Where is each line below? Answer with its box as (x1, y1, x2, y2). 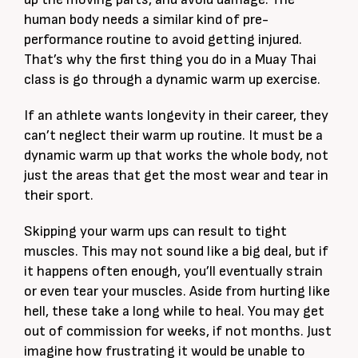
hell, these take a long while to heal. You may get (24, 303, 324, 320)
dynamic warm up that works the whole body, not (24, 147, 328, 164)
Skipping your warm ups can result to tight (24, 223, 287, 240)
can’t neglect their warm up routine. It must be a (24, 127, 323, 144)
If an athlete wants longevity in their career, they (24, 107, 328, 124)
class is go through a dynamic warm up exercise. (24, 71, 320, 88)
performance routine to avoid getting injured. (24, 31, 302, 48)
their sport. (24, 187, 93, 204)
